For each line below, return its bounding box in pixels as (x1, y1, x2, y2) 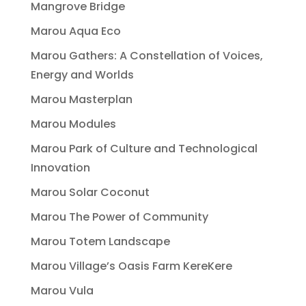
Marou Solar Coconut (30, 184, 150, 200)
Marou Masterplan (30, 91, 133, 107)
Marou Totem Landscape (30, 233, 170, 249)
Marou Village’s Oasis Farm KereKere (30, 258, 232, 274)
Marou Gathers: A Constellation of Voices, (30, 47, 263, 64)
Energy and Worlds (30, 66, 134, 83)
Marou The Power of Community (30, 208, 208, 225)
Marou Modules (30, 115, 116, 132)
